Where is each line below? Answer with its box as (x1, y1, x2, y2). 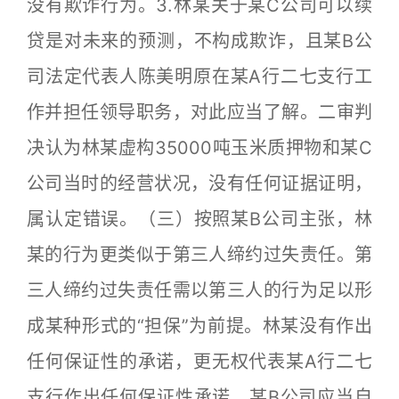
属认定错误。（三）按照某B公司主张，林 (27, 208, 372, 230)
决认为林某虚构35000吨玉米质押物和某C (27, 137, 372, 159)
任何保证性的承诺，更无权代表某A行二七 (27, 351, 372, 372)
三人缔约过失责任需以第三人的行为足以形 (27, 280, 372, 301)
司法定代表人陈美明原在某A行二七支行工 (27, 66, 372, 87)
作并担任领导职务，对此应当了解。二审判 (27, 102, 372, 123)
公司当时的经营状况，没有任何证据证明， (27, 173, 372, 194)
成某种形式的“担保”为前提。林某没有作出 (27, 315, 372, 337)
